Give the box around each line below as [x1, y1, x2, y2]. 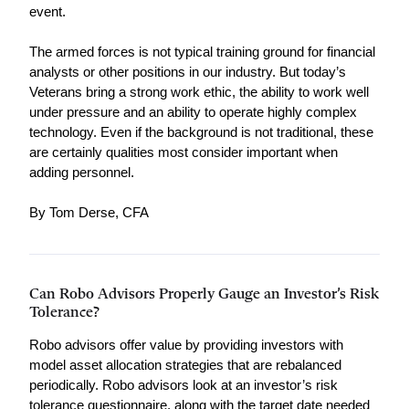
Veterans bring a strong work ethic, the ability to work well [29, 85, 369, 100]
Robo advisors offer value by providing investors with [29, 338, 343, 352]
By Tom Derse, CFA [29, 205, 149, 220]
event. [29, 5, 66, 19]
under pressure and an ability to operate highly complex [29, 105, 357, 120]
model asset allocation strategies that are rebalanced [29, 358, 341, 372]
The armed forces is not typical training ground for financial [29, 45, 375, 59]
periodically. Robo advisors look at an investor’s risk [29, 378, 338, 393]
